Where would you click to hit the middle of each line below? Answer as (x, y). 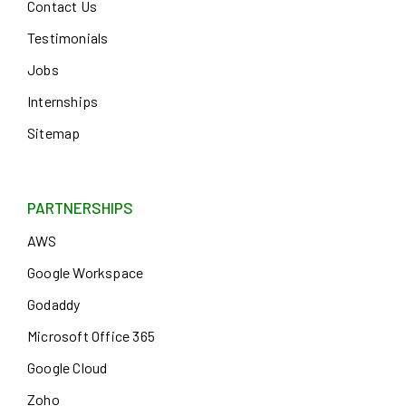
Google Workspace (86, 272)
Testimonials (68, 37)
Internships (63, 101)
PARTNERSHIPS (80, 207)
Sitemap (54, 132)
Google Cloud (68, 367)
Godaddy (54, 304)
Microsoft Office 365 (91, 335)
